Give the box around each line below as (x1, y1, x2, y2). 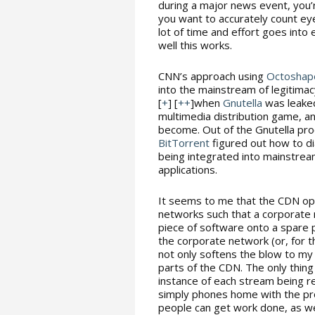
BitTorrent (158, 136, 210, 150)
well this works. (158, 38, 232, 52)
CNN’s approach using (158, 69, 266, 83)
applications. (158, 162, 217, 176)
